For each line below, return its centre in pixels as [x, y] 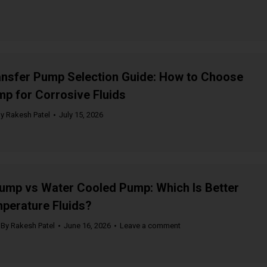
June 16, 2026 [87, 226]
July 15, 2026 [81, 115]
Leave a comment [150, 226]
